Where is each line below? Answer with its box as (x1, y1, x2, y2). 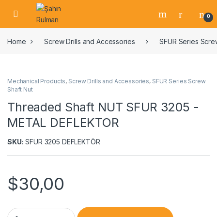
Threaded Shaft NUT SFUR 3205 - (7, 100, 199, 115)
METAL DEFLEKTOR (7, 115, 119, 130)
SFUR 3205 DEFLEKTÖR (23, 138, 100, 146)
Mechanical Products (7, 77, 66, 85)
